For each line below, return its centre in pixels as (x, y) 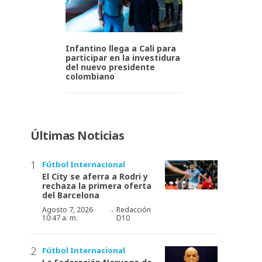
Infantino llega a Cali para (121, 48)
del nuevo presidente (110, 67)
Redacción (133, 209)
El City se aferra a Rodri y (95, 176)
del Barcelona (71, 195)
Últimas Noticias (77, 135)
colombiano (90, 76)
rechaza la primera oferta (97, 185)
